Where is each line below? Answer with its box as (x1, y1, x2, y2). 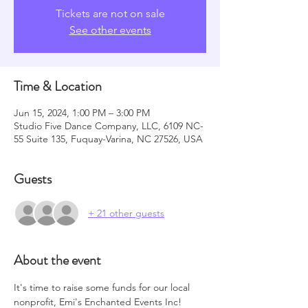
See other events (69, 23, 151, 36)
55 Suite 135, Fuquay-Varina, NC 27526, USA (14, 133, 203, 145)
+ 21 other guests (88, 206, 164, 219)
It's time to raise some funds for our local (14, 281, 192, 294)
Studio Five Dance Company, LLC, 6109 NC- (14, 120, 203, 132)
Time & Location (14, 76, 102, 96)
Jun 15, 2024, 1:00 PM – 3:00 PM (14, 107, 150, 119)
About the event (14, 250, 101, 270)
